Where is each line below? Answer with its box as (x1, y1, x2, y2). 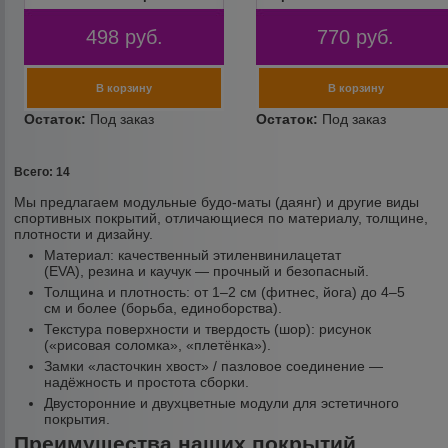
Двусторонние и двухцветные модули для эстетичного (44, 395, 400, 411)
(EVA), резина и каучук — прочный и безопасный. (44, 263, 370, 279)
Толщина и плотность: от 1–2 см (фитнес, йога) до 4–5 (44, 284, 406, 300)
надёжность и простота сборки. (44, 374, 250, 390)
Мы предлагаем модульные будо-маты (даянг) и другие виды (14, 194, 420, 210)
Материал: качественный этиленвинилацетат (44, 247, 342, 263)
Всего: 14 (14, 165, 71, 179)
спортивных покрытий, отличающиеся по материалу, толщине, (14, 210, 429, 226)
